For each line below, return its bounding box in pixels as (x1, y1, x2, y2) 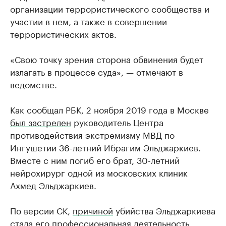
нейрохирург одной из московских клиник (10, 165, 188, 179)
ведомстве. (10, 77, 57, 90)
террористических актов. (10, 27, 117, 40)
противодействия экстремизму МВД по (10, 128, 175, 141)
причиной (73, 203, 113, 216)
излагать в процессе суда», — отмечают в (10, 65, 183, 78)
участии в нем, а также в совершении (10, 14, 167, 27)
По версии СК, (10, 203, 73, 216)
